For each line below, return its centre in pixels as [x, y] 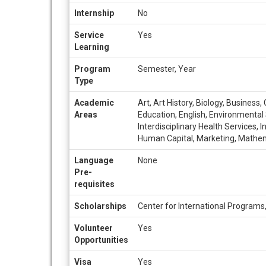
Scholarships [100, 206]
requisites [94, 184]
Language [94, 161]
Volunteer [94, 228]
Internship [94, 13]
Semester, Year [167, 69]
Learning [92, 47]
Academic [94, 103]
